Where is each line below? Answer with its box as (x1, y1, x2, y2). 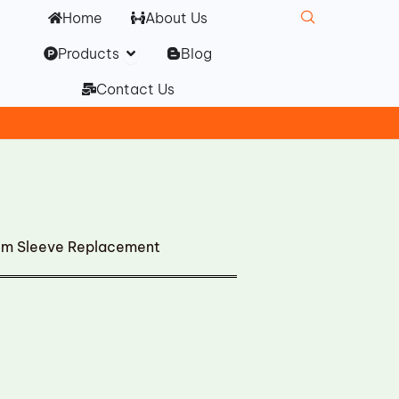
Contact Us (95, 80, 175, 98)
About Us (145, 9, 208, 27)
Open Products (123, 40, 229, 58)
